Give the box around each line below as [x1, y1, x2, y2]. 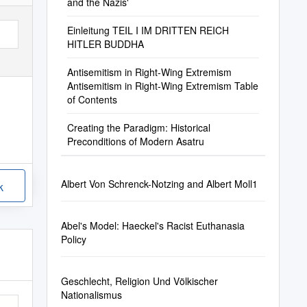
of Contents [66, 93, 117, 106]
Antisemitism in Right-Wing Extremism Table [66, 79, 258, 93]
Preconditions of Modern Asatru [66, 134, 204, 148]
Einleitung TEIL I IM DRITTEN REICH [66, 23, 229, 37]
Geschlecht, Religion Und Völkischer [60, 274, 218, 288]
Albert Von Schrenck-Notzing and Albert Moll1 [60, 177, 258, 191]
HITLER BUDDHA [66, 37, 144, 51]
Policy [60, 232, 86, 246]
